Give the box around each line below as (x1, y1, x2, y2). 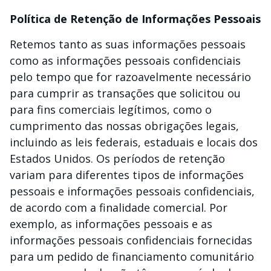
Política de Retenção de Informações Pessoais (10, 11, 261, 26)
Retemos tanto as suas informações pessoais (10, 37, 246, 51)
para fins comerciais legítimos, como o (10, 102, 212, 117)
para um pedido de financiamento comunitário (10, 249, 254, 264)
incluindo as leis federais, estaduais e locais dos (10, 135, 258, 149)
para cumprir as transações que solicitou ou (10, 86, 241, 100)
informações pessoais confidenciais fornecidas (10, 233, 252, 247)
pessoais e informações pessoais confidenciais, (10, 184, 255, 198)
